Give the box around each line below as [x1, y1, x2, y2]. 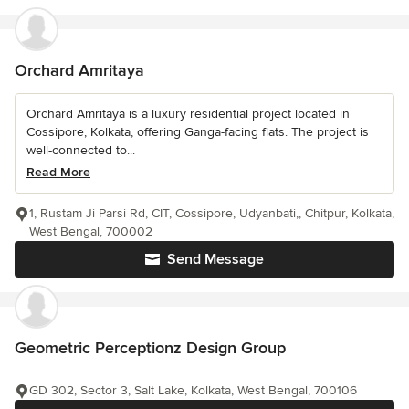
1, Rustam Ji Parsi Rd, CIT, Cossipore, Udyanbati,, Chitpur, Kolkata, [29, 205, 394, 221]
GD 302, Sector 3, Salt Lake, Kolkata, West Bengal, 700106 [29, 383, 357, 398]
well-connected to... [26, 142, 135, 158]
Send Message [167, 250, 264, 268]
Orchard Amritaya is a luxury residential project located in [26, 106, 350, 121]
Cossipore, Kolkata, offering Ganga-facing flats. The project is [26, 124, 369, 140]
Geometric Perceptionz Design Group [15, 338, 286, 358]
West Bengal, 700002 [29, 224, 152, 239]
